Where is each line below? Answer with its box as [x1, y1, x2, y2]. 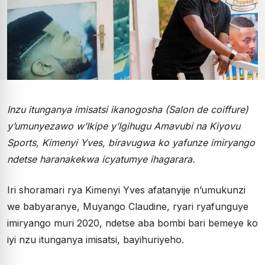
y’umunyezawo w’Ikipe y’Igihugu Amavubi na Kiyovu [7, 120, 240, 132]
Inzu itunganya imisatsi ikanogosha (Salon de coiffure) [7, 104, 248, 115]
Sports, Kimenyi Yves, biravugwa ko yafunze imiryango [7, 137, 255, 148]
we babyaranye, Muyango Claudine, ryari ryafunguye [7, 201, 248, 212]
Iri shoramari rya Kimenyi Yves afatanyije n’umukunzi [7, 184, 245, 196]
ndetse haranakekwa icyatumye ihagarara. [7, 153, 195, 165]
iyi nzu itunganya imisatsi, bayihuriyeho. [7, 234, 184, 245]
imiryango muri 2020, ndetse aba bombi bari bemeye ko [7, 217, 258, 229]
